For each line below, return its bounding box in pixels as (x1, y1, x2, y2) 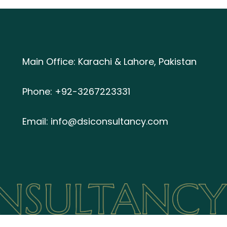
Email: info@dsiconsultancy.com (22, 115, 169, 128)
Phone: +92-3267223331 (22, 85, 131, 98)
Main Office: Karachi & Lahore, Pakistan (22, 55, 197, 68)
